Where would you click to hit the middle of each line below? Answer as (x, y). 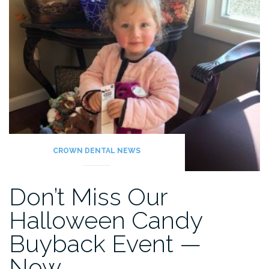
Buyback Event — (105, 244)
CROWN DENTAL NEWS (97, 151)
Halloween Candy (106, 220)
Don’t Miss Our (88, 197)
